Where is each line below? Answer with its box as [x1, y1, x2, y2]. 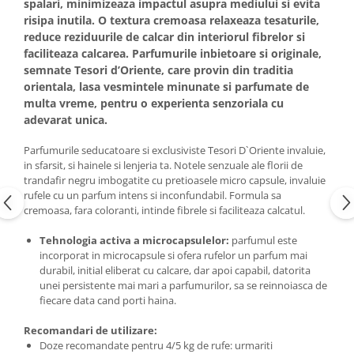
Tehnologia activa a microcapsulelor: [40, 232, 229, 247]
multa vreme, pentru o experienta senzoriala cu [24, 95, 284, 111]
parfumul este [229, 232, 297, 247]
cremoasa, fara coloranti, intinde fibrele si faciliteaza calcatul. [24, 202, 305, 217]
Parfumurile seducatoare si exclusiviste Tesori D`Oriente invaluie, [24, 142, 326, 157]
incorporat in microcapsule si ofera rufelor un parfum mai [40, 247, 307, 262]
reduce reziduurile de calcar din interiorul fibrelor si [24, 28, 305, 44]
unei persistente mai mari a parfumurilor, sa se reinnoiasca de [40, 277, 327, 292]
